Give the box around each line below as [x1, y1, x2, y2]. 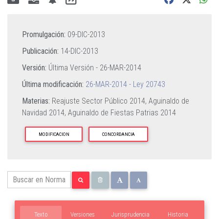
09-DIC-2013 [67, 30, 105, 39]
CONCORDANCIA [102, 131, 135, 137]
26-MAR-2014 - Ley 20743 [86, 80, 165, 89]
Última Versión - [46, 63, 100, 72]
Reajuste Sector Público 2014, [52, 96, 149, 106]
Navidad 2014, [22, 108, 68, 117]
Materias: [22, 96, 50, 106]
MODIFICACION [38, 131, 69, 137]
